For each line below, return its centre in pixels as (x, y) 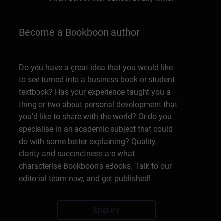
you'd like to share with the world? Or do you (95, 116)
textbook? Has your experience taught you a (95, 92)
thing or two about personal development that (98, 104)
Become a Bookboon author (79, 32)
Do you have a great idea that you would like (96, 67)
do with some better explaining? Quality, (88, 141)
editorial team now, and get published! (85, 178)
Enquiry (107, 210)
